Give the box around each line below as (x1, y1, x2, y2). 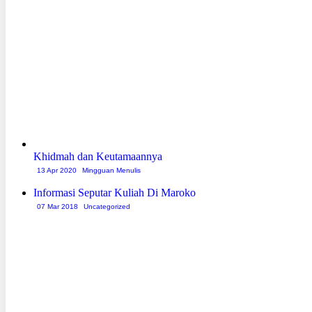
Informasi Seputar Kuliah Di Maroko (33, 187, 196, 199)
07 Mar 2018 (37, 203, 80, 211)
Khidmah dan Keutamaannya (33, 150, 162, 163)
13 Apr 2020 (37, 166, 79, 175)
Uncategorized (84, 203, 130, 211)
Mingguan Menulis (82, 166, 141, 175)
